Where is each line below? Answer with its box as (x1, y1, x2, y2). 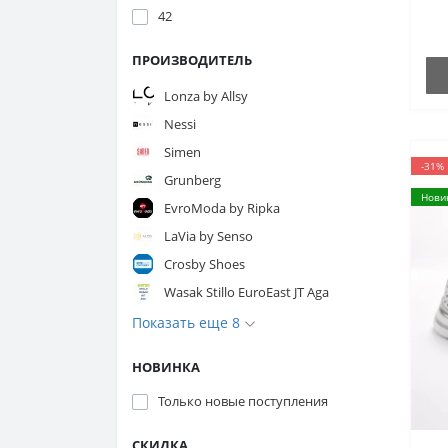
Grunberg (164, 170, 221, 189)
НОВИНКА (132, 358, 200, 376)
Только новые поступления (158, 392, 328, 410)
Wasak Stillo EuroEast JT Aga (164, 282, 329, 301)
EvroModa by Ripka (164, 198, 280, 217)
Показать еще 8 (132, 313, 244, 332)
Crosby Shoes (164, 254, 245, 273)
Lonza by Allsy (164, 86, 248, 105)
